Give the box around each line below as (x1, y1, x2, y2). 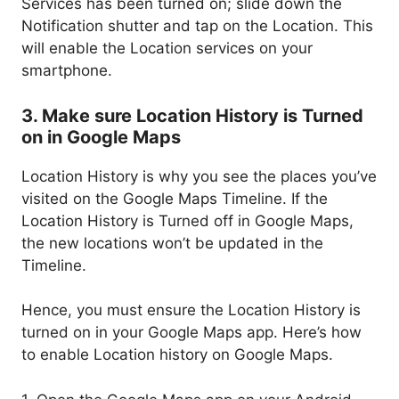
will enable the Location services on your (21, 39, 313, 58)
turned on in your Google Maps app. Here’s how (21, 323, 362, 342)
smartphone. (21, 61, 112, 80)
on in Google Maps (21, 126, 181, 148)
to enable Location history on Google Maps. (21, 346, 333, 364)
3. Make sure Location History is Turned (21, 104, 363, 126)
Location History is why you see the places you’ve (21, 167, 377, 185)
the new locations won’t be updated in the (21, 233, 323, 252)
